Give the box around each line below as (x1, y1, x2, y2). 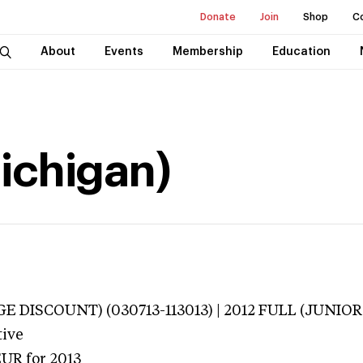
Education (271, 46, 331, 58)
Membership (172, 46, 243, 58)
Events (104, 46, 143, 58)
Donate (200, 12, 236, 22)
